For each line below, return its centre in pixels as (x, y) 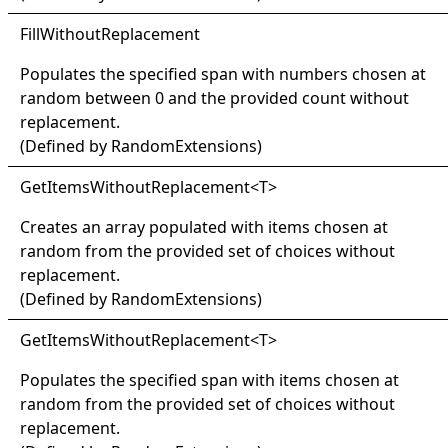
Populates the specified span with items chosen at (209, 379)
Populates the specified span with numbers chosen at (223, 73)
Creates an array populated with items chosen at (204, 226)
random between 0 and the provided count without (214, 97)
